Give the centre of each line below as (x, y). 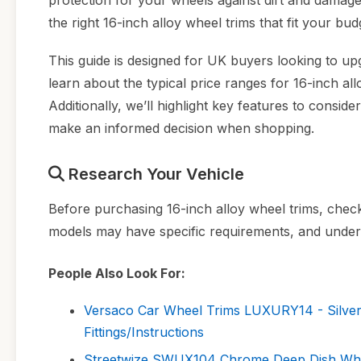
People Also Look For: (117, 274)
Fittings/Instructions (144, 332)
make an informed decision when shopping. (181, 129)
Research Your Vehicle (154, 174)
